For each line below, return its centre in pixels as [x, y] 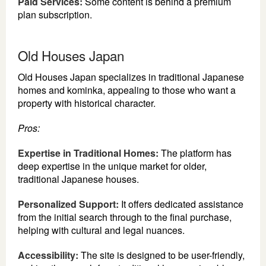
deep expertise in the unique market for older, [112, 166]
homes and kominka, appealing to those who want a [127, 90]
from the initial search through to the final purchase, [125, 217]
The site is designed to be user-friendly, [161, 255]
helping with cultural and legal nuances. [101, 230]
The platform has [195, 153]
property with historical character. [87, 103]
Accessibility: [48, 255]
